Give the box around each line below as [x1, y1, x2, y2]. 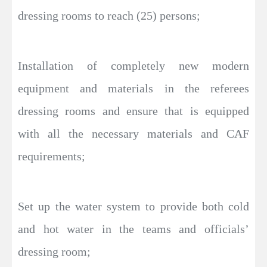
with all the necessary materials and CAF [18, 126, 249, 140]
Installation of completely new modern [18, 58, 249, 72]
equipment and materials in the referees [18, 81, 249, 95]
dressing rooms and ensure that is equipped [18, 104, 249, 117]
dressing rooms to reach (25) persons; [18, 8, 200, 22]
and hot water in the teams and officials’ [18, 222, 249, 235]
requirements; [18, 149, 85, 163]
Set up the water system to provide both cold [18, 199, 249, 213]
